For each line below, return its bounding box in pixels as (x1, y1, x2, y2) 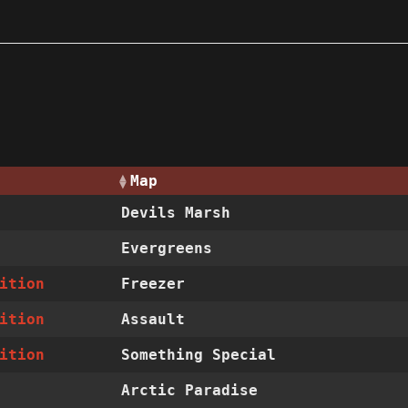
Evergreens (121, 240, 213, 258)
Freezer (121, 275, 186, 293)
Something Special (121, 346, 277, 364)
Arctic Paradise (121, 382, 259, 400)
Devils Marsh (121, 204, 231, 222)
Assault (121, 311, 186, 329)
